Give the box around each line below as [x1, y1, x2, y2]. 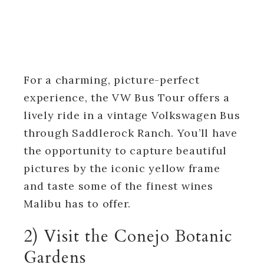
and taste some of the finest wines [24, 179, 213, 193]
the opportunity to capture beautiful [24, 143, 227, 157]
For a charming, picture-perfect [24, 72, 200, 87]
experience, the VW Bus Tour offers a [24, 90, 230, 104]
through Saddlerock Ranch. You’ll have [24, 126, 237, 140]
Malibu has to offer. [24, 196, 131, 210]
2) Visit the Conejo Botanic [24, 225, 233, 247]
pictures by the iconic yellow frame [24, 161, 220, 175]
